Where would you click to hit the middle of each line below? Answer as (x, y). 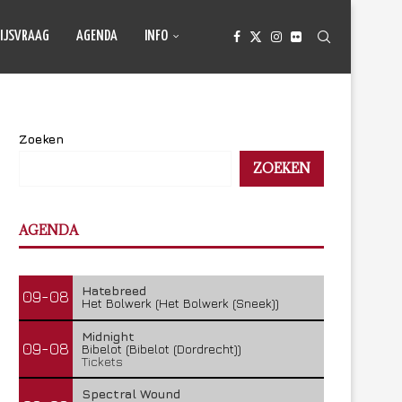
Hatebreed (114, 290)
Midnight (108, 336)
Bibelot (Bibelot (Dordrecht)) (162, 349)
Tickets (102, 361)
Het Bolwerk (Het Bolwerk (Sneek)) (180, 303)
